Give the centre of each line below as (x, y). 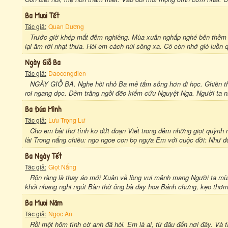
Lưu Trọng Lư (67, 120)
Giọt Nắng (62, 167)
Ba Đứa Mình (43, 109)
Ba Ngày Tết (43, 156)
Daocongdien (67, 73)
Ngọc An (60, 213)
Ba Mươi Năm (44, 203)
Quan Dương (66, 26)
